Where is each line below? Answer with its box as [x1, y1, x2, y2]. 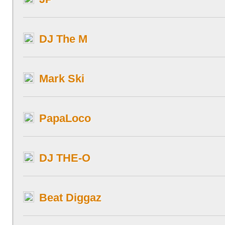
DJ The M [39, 33, 87, 45]
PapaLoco [39, 112, 91, 125]
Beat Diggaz [39, 191, 101, 204]
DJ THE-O [39, 152, 90, 164]
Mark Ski [39, 72, 84, 85]
